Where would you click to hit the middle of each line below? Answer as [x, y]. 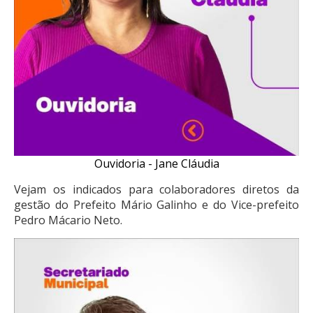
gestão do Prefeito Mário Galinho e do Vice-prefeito [156, 205]
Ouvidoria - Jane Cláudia [156, 164]
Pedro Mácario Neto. [68, 220]
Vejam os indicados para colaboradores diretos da [156, 190]
